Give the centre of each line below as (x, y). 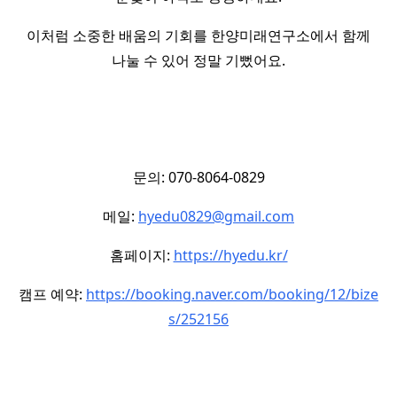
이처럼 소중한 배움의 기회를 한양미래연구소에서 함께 (198, 35)
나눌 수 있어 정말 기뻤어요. (198, 60)
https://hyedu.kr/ (230, 255)
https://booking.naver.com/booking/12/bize (232, 294)
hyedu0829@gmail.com (216, 216)
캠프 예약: (52, 294)
